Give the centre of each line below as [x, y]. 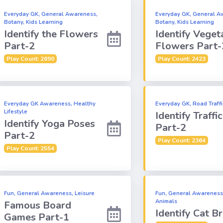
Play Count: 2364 [181, 140]
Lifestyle [16, 111]
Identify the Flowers [51, 34]
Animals [166, 201]
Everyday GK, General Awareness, [51, 14]
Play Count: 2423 [181, 58]
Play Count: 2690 [30, 58]
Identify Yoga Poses [50, 123]
